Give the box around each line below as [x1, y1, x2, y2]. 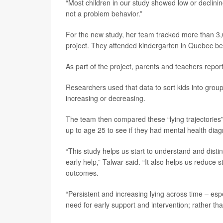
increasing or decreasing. [66, 93, 145, 103]
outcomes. [66, 168, 99, 178]
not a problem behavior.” [66, 8, 142, 18]
